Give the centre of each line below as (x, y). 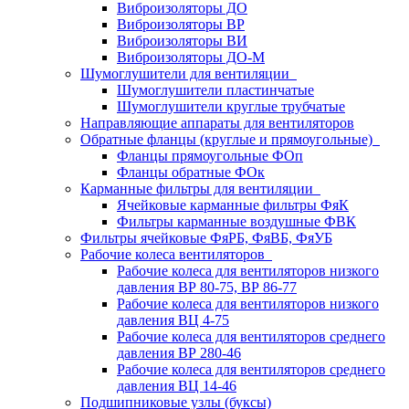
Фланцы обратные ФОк (191, 172)
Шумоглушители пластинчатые (215, 90)
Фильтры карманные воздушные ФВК (236, 221)
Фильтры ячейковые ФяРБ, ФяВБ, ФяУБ (206, 238)
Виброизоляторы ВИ (182, 41)
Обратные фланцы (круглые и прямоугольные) (230, 139)
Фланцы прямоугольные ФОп (210, 156)
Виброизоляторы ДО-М (191, 57)
